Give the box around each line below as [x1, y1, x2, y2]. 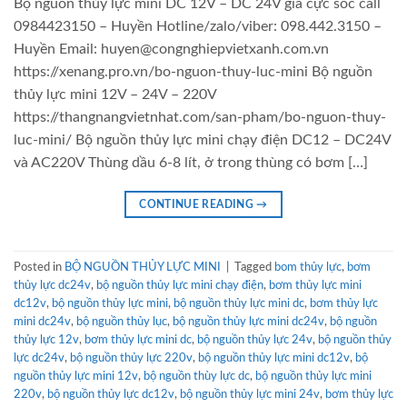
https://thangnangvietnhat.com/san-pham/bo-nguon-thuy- [14, 110, 386, 125]
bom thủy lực [274, 261, 342, 273]
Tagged [234, 261, 274, 273]
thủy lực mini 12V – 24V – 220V [14, 87, 216, 103]
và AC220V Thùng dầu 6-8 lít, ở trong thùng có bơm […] [14, 155, 368, 171]
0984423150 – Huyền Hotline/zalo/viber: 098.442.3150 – [14, 19, 382, 35]
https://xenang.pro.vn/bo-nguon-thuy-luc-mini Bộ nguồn [14, 65, 372, 80]
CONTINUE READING [139, 199, 257, 211]
